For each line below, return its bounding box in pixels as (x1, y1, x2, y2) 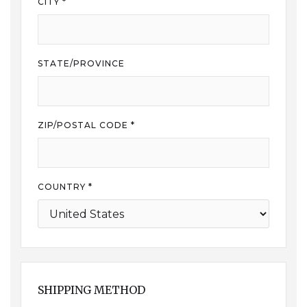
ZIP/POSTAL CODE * (38, 120, 135, 130)
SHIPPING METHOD (38, 283, 145, 297)
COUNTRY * (38, 182, 93, 192)
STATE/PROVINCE (38, 58, 125, 69)
